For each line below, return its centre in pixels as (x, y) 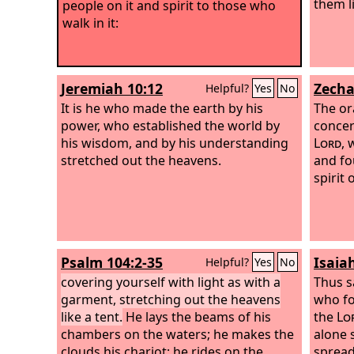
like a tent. (92, 316)
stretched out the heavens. (141, 160)
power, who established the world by (170, 125)
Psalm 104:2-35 (112, 262)
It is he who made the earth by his (162, 108)
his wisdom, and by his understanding (175, 143)
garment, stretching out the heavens (171, 299)
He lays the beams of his (197, 316)
